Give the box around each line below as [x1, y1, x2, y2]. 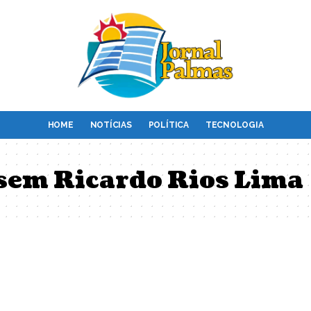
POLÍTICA [148, 119, 189, 130]
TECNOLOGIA [205, 119, 264, 130]
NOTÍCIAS [90, 119, 132, 130]
